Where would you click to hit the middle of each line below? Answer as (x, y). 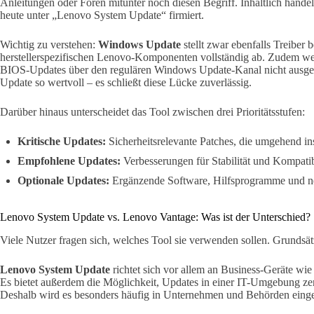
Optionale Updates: (63, 180)
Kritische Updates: (62, 141)
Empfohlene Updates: (69, 161)
